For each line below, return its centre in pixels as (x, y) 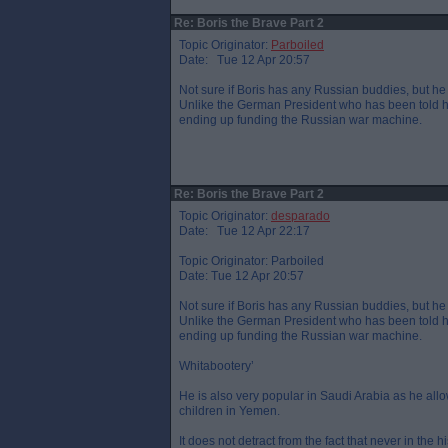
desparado (300, 216)
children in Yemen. (229, 411)
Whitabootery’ (216, 366)
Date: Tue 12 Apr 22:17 (244, 231)
